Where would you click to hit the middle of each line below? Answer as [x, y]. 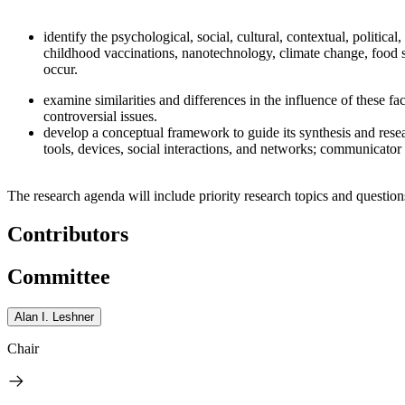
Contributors [68, 234]
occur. [61, 69]
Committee [59, 276]
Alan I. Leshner [54, 316]
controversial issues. [100, 116]
